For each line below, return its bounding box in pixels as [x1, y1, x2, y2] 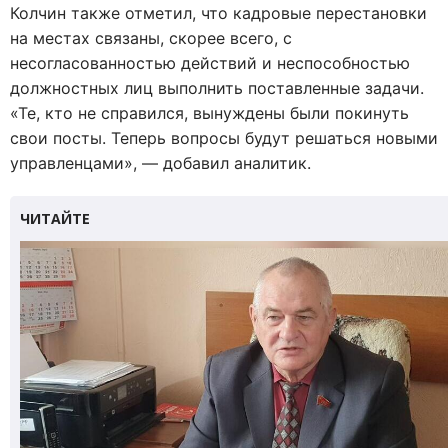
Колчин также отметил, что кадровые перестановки [10, 2, 427, 23]
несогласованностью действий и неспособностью [10, 52, 410, 73]
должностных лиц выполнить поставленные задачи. [10, 77, 424, 98]
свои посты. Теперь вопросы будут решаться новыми [10, 127, 438, 148]
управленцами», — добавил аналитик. [10, 152, 311, 173]
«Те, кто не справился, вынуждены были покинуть [10, 102, 409, 123]
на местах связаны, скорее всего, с [10, 27, 292, 48]
